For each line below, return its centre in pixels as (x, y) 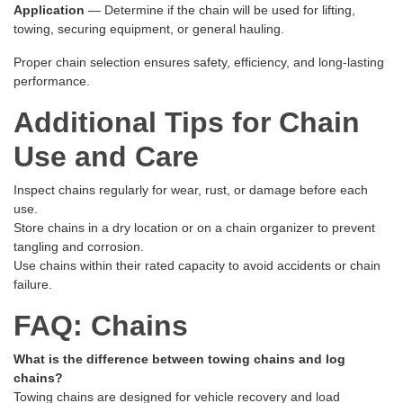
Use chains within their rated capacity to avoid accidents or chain (197, 266)
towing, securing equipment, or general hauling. (149, 29)
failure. (33, 285)
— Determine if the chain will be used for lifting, (220, 10)
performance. (52, 81)
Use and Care (106, 157)
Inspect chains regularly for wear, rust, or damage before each (191, 190)
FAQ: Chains (101, 326)
